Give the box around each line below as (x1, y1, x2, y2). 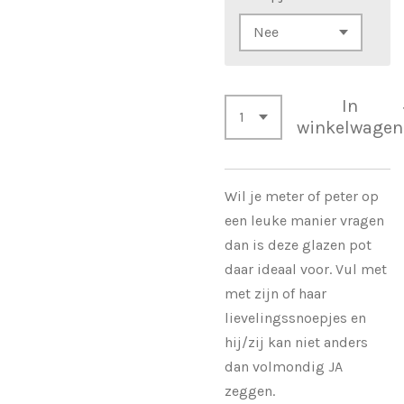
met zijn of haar (225, 284, 326, 302)
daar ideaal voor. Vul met (225, 260, 387, 278)
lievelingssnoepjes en (225, 308, 366, 326)
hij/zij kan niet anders (225, 333, 368, 351)
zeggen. (225, 381, 279, 399)
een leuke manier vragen (225, 211, 384, 229)
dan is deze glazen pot (225, 235, 372, 253)
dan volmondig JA (225, 357, 343, 375)
